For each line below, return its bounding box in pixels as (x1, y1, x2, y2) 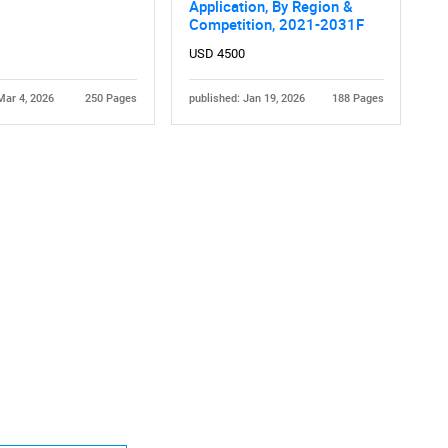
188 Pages (331, 92, 384, 106)
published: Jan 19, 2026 (188, 92, 305, 106)
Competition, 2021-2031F (188, 13, 364, 34)
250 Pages (84, 92, 137, 106)
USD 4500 (188, 45, 245, 61)
